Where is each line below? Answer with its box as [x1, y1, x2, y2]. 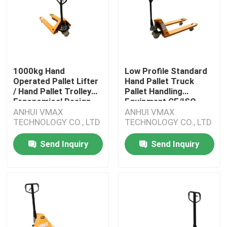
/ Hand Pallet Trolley [13, 86, 92, 96]
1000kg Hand [13, 65, 65, 76]
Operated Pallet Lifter [13, 75, 99, 86]
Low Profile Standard [124, 65, 207, 76]
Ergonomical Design [13, 96, 91, 106]
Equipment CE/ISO [124, 96, 196, 106]
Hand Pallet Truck [124, 75, 194, 86]
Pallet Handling [124, 86, 182, 96]
